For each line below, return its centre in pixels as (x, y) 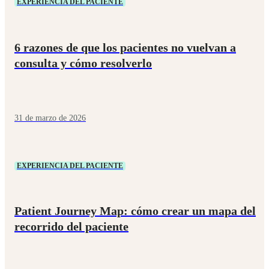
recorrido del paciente (71, 227)
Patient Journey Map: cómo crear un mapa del (135, 211)
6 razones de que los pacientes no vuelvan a (125, 47)
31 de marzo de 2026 (50, 118)
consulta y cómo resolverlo (83, 63)
